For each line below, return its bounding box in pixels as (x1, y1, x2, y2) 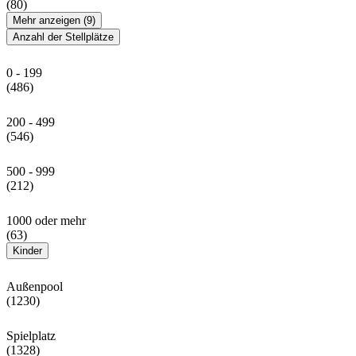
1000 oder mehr (6, 214, 86, 228)
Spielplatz (6, 329, 56, 343)
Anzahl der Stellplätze (13, 31, 114, 44)
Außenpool (6, 280, 63, 294)
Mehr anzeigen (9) (13, 14, 95, 27)
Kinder (13, 245, 42, 257)
